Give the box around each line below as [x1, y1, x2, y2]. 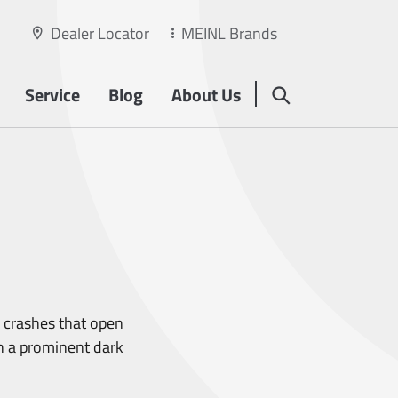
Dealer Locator [51, 21, 149, 45]
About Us [171, 81, 241, 108]
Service [25, 81, 80, 108]
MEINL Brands [181, 21, 277, 45]
